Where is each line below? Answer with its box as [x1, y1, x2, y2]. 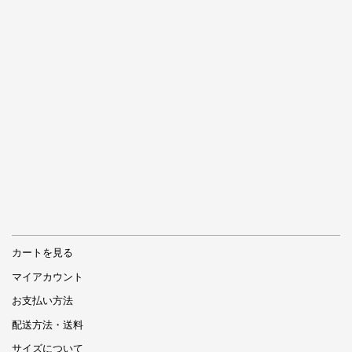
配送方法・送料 [12, 317, 83, 332]
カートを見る [12, 246, 73, 260]
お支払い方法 [12, 294, 73, 308]
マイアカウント [12, 269, 83, 284]
